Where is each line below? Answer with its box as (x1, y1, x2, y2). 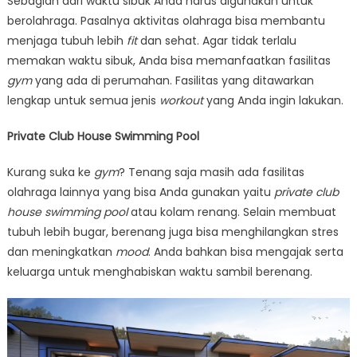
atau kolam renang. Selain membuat (130, 203, 336, 220)
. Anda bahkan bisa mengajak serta (147, 243, 343, 260)
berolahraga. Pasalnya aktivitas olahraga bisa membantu (6, 12, 325, 29)
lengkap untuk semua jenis (6, 92, 159, 108)
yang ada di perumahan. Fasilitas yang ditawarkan (34, 72, 314, 88)
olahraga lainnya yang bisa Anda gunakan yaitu (6, 183, 274, 200)
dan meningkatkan (6, 243, 116, 260)
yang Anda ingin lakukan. (206, 92, 343, 108)
